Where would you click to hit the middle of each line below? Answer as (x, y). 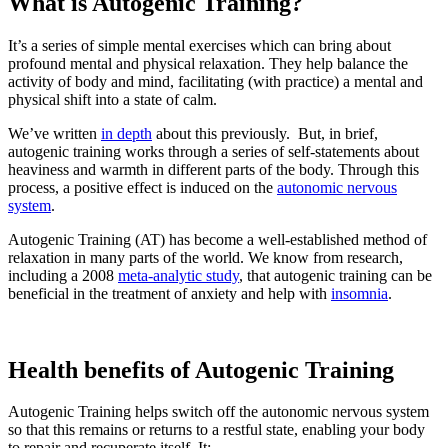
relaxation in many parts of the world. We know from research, (205, 257)
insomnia (359, 293)
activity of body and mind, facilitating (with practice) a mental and (215, 81)
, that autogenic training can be (335, 275)
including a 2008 (63, 275)
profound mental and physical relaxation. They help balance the (208, 63)
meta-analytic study (178, 275)
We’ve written (54, 133)
